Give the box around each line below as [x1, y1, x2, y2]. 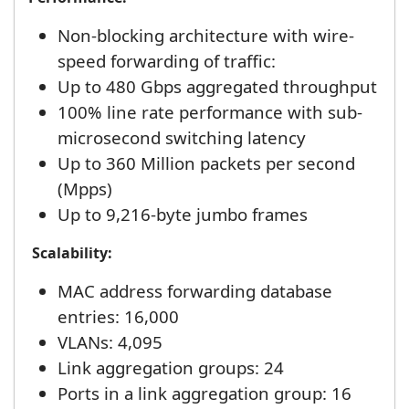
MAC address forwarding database [58, 279, 332, 303]
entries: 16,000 [58, 305, 179, 329]
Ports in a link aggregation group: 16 [58, 382, 351, 405]
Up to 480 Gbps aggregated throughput [58, 75, 377, 99]
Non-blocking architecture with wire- [58, 24, 354, 47]
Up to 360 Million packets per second [58, 152, 355, 175]
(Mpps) [58, 177, 112, 201]
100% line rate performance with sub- [58, 100, 362, 124]
